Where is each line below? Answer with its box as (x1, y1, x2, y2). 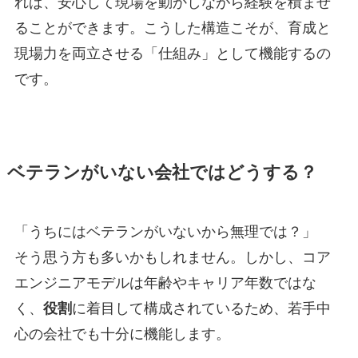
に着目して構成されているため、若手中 (71, 300, 331, 316)
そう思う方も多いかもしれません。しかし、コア (14, 249, 331, 265)
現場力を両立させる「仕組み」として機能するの (14, 45, 331, 62)
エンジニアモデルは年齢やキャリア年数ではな (14, 274, 316, 291)
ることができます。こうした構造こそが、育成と (14, 19, 331, 36)
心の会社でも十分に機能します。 (14, 325, 230, 342)
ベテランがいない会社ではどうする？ (6, 162, 317, 182)
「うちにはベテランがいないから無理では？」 (14, 223, 316, 240)
